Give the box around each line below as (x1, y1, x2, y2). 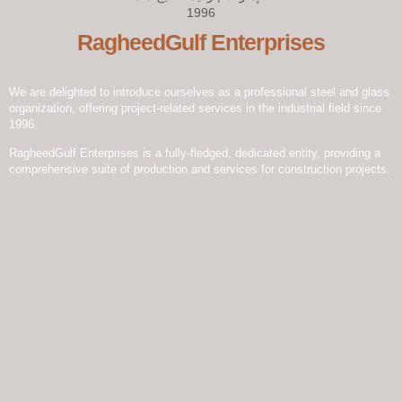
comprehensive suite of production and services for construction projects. (9, 162, 390, 176)
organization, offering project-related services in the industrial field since (9, 100, 381, 115)
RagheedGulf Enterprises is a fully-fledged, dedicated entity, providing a (9, 145, 380, 160)
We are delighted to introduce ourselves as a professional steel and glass (9, 84, 389, 99)
